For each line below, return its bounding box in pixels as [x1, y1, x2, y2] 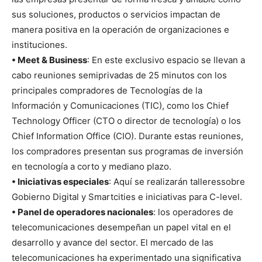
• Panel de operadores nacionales [12, 206, 153, 218]
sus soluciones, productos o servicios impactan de [12, 8, 220, 20]
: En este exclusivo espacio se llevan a [87, 54, 245, 65]
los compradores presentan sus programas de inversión [12, 145, 243, 157]
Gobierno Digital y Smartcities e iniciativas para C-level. [12, 191, 242, 202]
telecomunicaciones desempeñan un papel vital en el [12, 221, 231, 233]
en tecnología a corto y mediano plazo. [12, 160, 171, 172]
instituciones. [12, 39, 67, 50]
